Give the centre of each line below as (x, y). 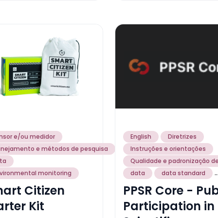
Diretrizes (182, 136)
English (141, 136)
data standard (183, 173)
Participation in (169, 206)
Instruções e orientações (168, 148)
